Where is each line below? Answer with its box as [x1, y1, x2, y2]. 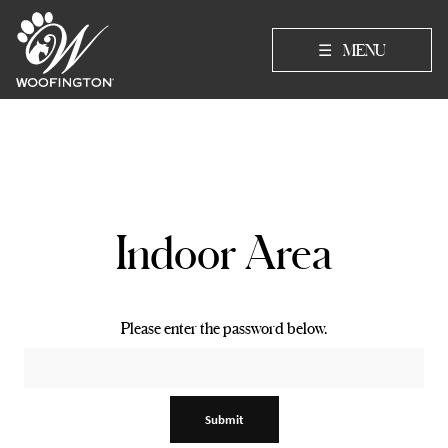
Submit [204, 410, 244, 428]
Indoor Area [116, 226, 332, 277]
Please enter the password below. [121, 319, 327, 337]
